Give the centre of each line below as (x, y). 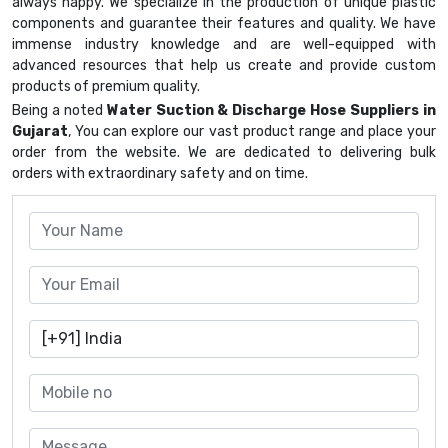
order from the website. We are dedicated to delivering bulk (224, 153)
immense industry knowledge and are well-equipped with (224, 45)
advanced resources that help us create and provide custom (224, 66)
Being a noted (59, 111)
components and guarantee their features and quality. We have (224, 24)
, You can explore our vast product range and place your (252, 132)
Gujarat (40, 132)
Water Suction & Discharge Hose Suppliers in (271, 111)
